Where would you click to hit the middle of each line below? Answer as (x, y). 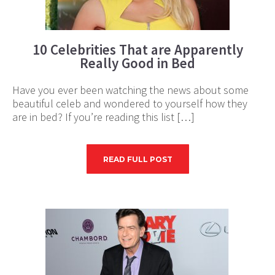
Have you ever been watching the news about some (130, 90)
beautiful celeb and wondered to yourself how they (130, 103)
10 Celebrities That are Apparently (137, 49)
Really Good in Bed (137, 63)
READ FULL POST (137, 159)
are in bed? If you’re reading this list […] (103, 117)
